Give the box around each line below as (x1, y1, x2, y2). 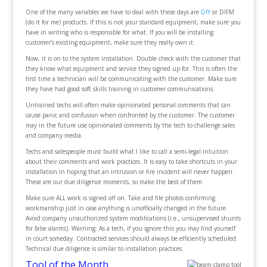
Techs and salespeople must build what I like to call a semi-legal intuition (25, 147, 228, 156)
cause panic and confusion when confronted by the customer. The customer (25, 111, 235, 120)
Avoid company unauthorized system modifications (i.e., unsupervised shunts (25, 214, 241, 223)
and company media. (25, 131, 86, 140)
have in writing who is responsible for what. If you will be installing (25, 28, 213, 37)
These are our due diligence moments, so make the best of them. (25, 178, 206, 187)
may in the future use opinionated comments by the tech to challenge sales (25, 121, 235, 130)
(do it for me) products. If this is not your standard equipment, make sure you (25, 18, 241, 27)
